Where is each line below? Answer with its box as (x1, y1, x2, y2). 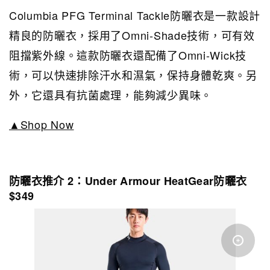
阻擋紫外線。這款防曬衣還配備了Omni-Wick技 (9, 47, 246, 63)
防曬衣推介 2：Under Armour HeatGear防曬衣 (9, 173, 247, 189)
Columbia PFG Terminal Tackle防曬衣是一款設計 (9, 7, 260, 24)
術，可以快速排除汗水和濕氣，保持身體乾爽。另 (9, 67, 257, 83)
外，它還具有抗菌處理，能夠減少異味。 (9, 87, 212, 103)
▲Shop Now (9, 116, 74, 133)
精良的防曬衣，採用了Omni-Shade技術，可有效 (9, 27, 255, 43)
